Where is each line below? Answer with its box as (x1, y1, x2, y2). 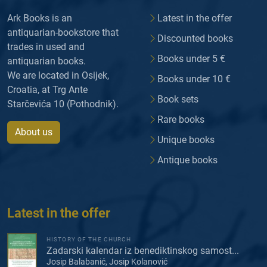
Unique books (157, 134, 215, 146)
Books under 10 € (157, 73, 231, 85)
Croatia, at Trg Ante (7, 84, 88, 96)
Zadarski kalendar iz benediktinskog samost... (46, 244, 239, 256)
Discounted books (157, 33, 233, 45)
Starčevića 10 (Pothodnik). (7, 98, 119, 110)
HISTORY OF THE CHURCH (46, 235, 132, 243)
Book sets (157, 94, 198, 105)
